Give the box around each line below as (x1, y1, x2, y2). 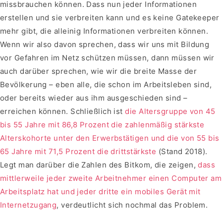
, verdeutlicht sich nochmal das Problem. (56, 200, 208, 210)
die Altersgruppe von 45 (125, 107, 216, 116)
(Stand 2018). (156, 147, 208, 157)
